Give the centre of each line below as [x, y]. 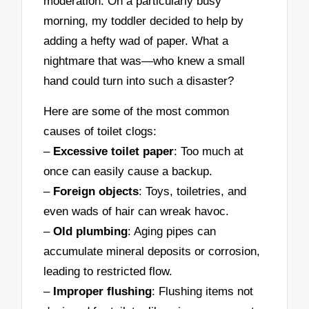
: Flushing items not [203, 292]
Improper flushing [103, 292]
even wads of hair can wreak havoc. [137, 212]
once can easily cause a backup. [128, 172]
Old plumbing [91, 232]
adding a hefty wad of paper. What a [136, 41]
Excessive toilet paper [114, 152]
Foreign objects [96, 192]
